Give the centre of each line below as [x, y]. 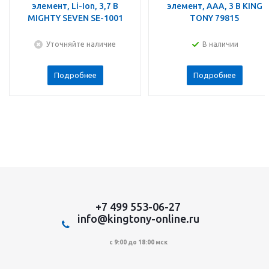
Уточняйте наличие [81, 44]
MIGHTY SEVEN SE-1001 [75, 18]
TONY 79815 [214, 18]
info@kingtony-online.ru [138, 218]
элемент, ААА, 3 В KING [214, 6]
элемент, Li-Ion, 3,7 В [75, 6]
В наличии [220, 44]
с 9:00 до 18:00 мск [138, 242]
